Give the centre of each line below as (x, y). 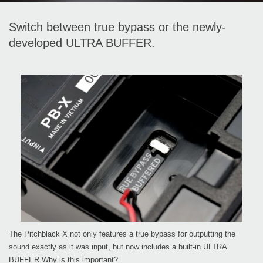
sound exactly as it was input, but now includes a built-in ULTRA (118, 247)
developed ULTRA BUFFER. (82, 43)
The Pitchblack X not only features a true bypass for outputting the (122, 234)
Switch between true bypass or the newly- (117, 27)
